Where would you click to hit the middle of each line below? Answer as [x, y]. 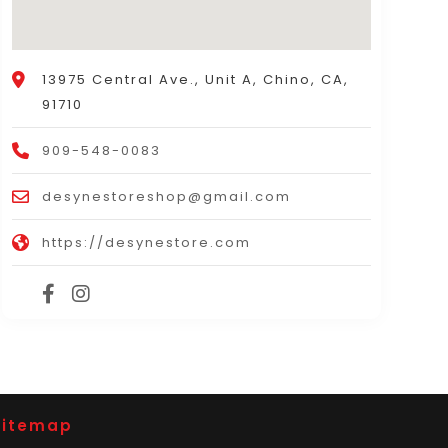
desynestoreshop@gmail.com [166, 196]
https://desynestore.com [146, 242]
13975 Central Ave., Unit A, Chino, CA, [195, 79]
